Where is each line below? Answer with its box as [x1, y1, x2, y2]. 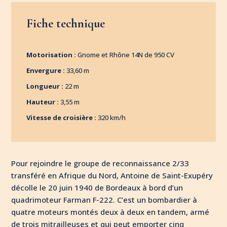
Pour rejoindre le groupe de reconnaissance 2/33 [11, 158, 190, 168]
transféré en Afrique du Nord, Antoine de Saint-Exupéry [11, 170, 213, 180]
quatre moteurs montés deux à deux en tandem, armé [11, 206, 210, 217]
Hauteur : [26, 97, 59, 106]
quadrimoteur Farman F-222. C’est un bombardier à [11, 194, 198, 205]
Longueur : [26, 81, 64, 91]
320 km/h [96, 112, 126, 122]
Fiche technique [26, 16, 105, 31]
